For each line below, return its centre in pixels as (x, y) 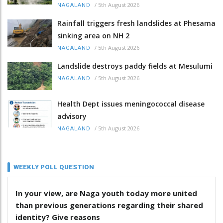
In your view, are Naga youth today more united (106, 193)
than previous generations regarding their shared (109, 205)
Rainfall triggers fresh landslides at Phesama (136, 23)
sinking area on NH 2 (93, 36)
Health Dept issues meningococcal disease (131, 104)
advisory (72, 116)
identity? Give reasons (58, 217)
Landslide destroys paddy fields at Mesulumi (135, 66)
